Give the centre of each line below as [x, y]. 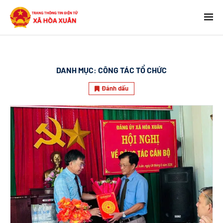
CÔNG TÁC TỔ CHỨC [132, 70]
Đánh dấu [115, 88]
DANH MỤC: [76, 70]
